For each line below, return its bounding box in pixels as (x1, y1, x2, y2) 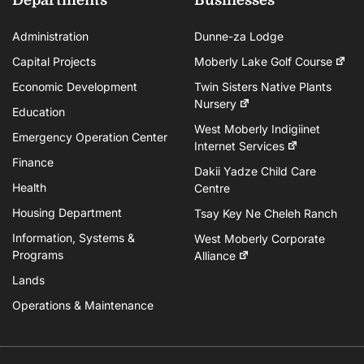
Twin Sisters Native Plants (194, 79, 331, 93)
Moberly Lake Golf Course (194, 54, 332, 68)
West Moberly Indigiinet (194, 121, 320, 136)
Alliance (194, 248, 236, 262)
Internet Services (194, 138, 284, 153)
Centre (194, 180, 230, 195)
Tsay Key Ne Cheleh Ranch (194, 206, 337, 220)
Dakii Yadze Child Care (194, 163, 316, 178)
